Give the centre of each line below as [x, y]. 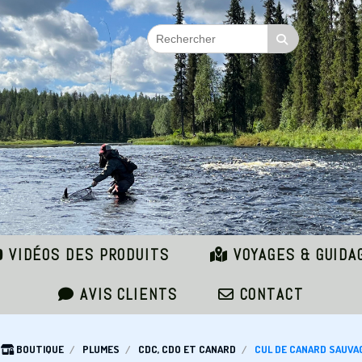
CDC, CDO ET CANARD [187, 349]
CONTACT [269, 295]
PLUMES [101, 349]
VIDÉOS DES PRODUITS [86, 255]
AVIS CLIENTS [126, 295]
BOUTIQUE [40, 349]
